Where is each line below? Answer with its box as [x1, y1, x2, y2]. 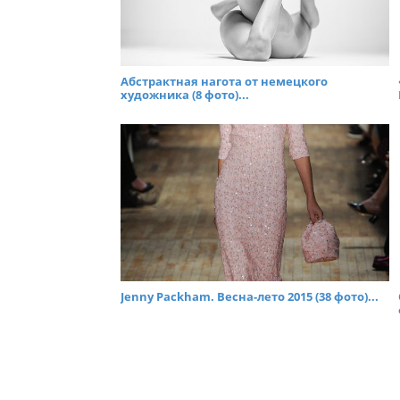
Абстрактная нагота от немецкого [121, 73, 328, 90]
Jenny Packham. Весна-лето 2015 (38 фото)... [121, 287, 379, 304]
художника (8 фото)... [121, 87, 249, 104]
